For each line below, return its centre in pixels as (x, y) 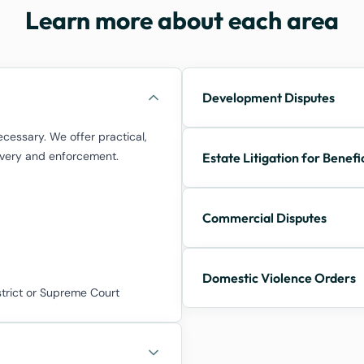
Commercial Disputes (264, 218)
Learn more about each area (182, 20)
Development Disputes (269, 97)
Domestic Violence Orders (279, 278)
